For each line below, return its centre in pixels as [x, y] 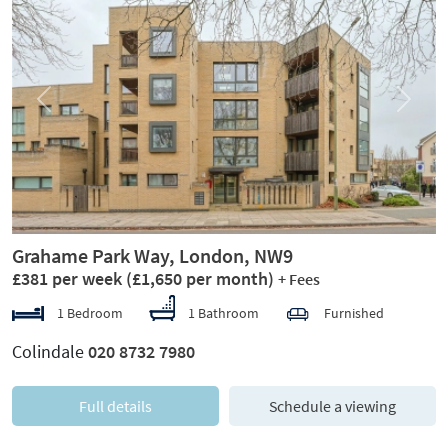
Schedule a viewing [332, 405]
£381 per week [69, 278]
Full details [115, 405]
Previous [68, 107]
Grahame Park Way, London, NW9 [152, 255]
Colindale [50, 351]
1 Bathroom [223, 312]
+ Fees [299, 279]
